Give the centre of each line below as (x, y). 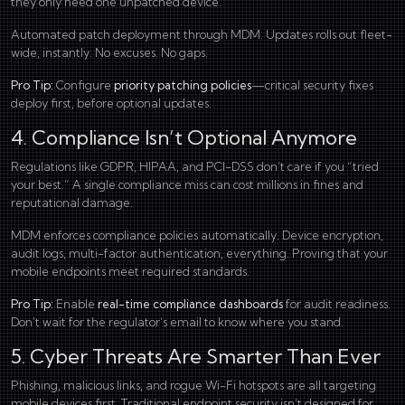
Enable (75, 303)
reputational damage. (73, 202)
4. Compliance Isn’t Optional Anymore (184, 137)
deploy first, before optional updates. (113, 103)
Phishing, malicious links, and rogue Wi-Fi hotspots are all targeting (193, 385)
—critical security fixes (312, 85)
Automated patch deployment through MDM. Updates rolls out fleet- (202, 34)
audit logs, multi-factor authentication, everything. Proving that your (199, 253)
